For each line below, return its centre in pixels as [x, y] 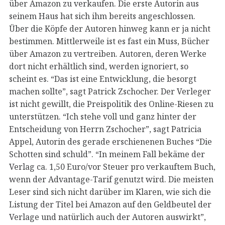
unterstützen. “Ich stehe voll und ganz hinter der [103, 116]
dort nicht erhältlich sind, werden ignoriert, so [99, 66]
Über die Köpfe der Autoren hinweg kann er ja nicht [110, 28]
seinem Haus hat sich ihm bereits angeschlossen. [102, 16]
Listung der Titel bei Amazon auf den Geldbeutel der [110, 204]
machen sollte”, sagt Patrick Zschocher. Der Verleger [110, 91]
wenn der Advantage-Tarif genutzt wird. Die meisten [111, 179]
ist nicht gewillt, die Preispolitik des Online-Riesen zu [111, 104]
